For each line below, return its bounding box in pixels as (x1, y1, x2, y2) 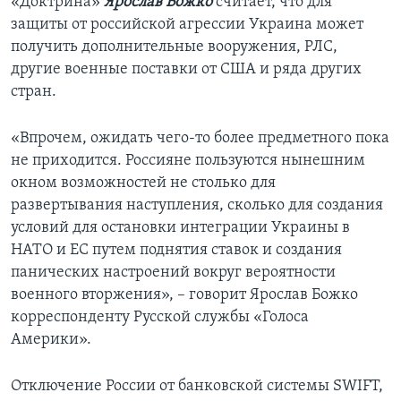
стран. (11, 82, 56, 100)
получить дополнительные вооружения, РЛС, (11, 38, 337, 55)
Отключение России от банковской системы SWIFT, (11, 377, 383, 395)
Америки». (11, 330, 91, 348)
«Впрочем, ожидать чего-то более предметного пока (11, 129, 389, 147)
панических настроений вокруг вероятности (11, 263, 336, 281)
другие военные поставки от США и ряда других (11, 60, 362, 78)
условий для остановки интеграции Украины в (11, 218, 350, 236)
